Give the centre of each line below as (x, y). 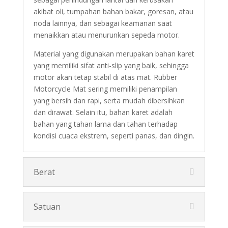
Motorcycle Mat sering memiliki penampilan (105, 89)
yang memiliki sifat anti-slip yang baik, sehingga (111, 65)
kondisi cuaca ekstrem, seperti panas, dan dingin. (114, 135)
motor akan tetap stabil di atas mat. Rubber (105, 77)
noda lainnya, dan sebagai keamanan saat (103, 23)
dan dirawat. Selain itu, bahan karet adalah (103, 112)
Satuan (47, 206)
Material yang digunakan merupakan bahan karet (114, 53)
